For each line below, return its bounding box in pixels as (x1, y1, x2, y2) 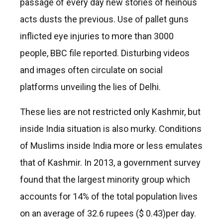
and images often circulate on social (20, 64, 163, 75)
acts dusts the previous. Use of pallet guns (20, 13, 189, 24)
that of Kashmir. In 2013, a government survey (20, 157, 201, 168)
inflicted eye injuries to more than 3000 (20, 30, 174, 41)
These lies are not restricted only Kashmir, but (20, 106, 201, 117)
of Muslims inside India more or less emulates (20, 140, 203, 151)
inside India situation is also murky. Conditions (20, 123, 202, 134)
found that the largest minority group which (20, 174, 190, 185)
